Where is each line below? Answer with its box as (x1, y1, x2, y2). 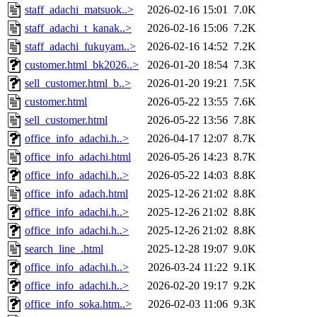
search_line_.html (25, 243, 103, 255)
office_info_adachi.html (25, 151, 131, 163)
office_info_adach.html (25, 188, 128, 200)
